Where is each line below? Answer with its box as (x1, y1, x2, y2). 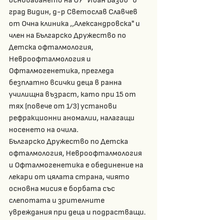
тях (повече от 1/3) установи (9, 102, 118, 110)
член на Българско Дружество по (9, 31, 128, 39)
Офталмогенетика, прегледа (9, 66, 115, 75)
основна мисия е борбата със (9, 184, 116, 192)
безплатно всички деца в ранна (9, 78, 123, 86)
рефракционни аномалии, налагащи (9, 113, 136, 122)
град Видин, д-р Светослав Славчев (9, 7, 139, 16)
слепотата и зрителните (9, 196, 106, 204)
